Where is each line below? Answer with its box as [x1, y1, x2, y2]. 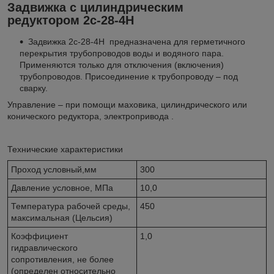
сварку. [20, 83, 48, 94]
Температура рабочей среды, [11, 201, 130, 212]
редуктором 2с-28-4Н [7, 13, 134, 27]
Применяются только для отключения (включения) [20, 60, 224, 70]
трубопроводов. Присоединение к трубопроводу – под [20, 72, 238, 82]
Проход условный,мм [11, 165, 97, 175]
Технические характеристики [7, 144, 123, 155]
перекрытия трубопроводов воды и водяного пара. [20, 48, 224, 59]
